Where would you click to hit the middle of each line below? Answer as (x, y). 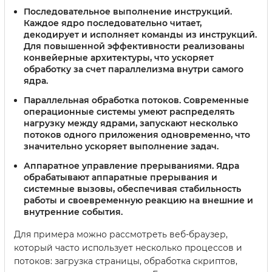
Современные (215, 100)
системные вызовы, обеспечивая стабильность (132, 189)
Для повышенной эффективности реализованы (134, 46)
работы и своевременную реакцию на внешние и (138, 200)
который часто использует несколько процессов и (128, 247)
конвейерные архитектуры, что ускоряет (119, 58)
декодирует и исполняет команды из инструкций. (140, 35)
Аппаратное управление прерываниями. (119, 165)
